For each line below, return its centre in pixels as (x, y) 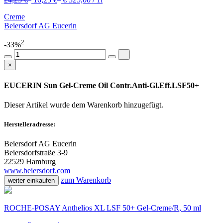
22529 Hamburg (30, 162)
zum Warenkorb (86, 180)
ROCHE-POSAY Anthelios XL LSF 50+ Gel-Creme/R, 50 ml (103, 208)
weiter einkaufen (31, 181)
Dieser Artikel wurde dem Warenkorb (64, 105)
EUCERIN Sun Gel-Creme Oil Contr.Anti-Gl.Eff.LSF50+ (102, 85)
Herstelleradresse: (30, 124)
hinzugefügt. (144, 105)
